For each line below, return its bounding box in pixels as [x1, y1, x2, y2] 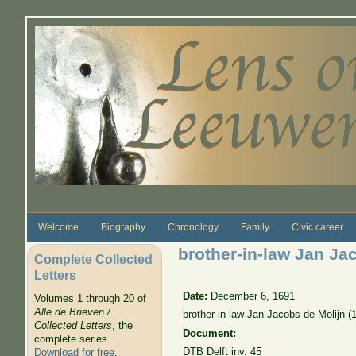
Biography [100, 221, 145, 233]
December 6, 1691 [211, 289, 296, 302]
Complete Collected [33, 251, 153, 266]
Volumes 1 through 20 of [33, 292, 146, 305]
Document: [183, 327, 240, 339]
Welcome [37, 221, 79, 233]
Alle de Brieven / [33, 306, 110, 319]
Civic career [291, 221, 343, 233]
